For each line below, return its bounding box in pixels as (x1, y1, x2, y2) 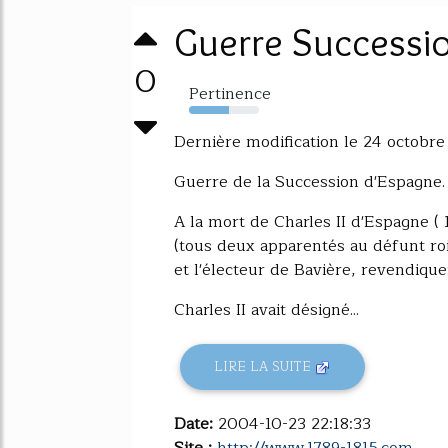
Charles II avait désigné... (174, 297, 359, 323)
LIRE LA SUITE (214, 356, 316, 378)
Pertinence (189, 81, 271, 107)
